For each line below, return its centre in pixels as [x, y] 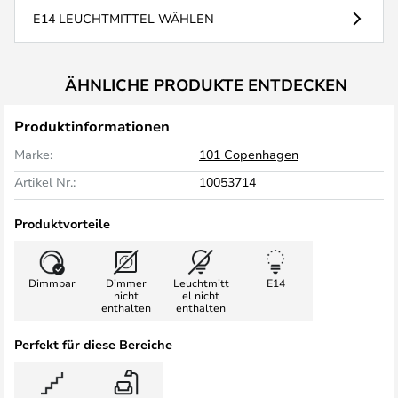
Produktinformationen [92, 126]
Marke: [33, 154]
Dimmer [126, 283]
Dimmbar [52, 283]
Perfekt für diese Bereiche [93, 344]
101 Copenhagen [249, 154]
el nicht [201, 295]
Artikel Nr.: [45, 182]
